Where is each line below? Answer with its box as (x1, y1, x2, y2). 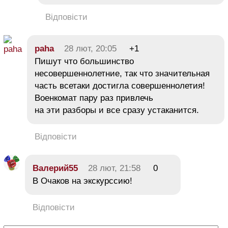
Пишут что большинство (35, 56, 134, 66)
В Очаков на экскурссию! (33, 176, 132, 186)
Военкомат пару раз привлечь (35, 93, 153, 103)
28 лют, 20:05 (64, 43, 117, 53)
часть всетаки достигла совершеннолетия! (35, 80, 205, 91)
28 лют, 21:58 (88, 163, 140, 173)
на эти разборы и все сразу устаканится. (35, 105, 199, 115)
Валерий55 (33, 163, 78, 173)
